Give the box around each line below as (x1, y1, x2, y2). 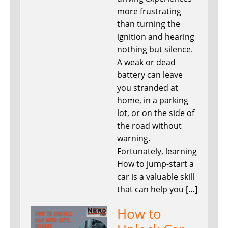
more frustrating (117, 6, 181, 17)
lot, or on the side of (117, 107, 194, 119)
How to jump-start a (117, 158, 194, 170)
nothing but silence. (117, 44, 193, 55)
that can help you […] (117, 184, 197, 195)
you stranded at (117, 82, 178, 94)
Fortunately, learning (117, 146, 197, 157)
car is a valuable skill (117, 171, 194, 183)
